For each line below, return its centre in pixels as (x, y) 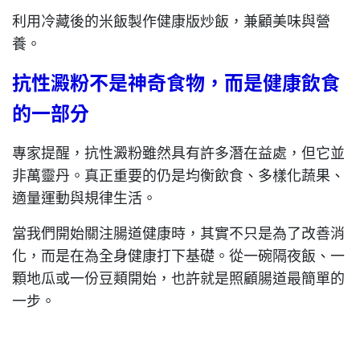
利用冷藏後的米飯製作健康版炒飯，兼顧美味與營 (171, 20)
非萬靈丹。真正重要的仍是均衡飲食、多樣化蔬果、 (178, 174)
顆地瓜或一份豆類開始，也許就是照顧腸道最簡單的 (178, 277)
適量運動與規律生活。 (84, 196)
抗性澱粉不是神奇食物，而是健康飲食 (176, 81)
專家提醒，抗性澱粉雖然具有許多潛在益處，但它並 (178, 151)
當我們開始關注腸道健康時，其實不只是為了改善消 (178, 232)
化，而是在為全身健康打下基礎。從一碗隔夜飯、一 (178, 254)
